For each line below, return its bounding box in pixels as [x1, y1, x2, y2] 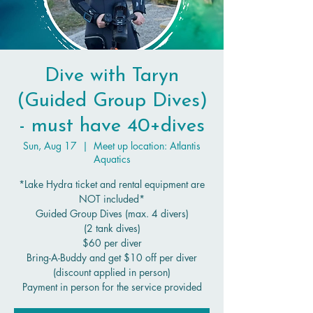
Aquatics [93, 152, 131, 166]
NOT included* [79, 192, 145, 205]
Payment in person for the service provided [22, 280, 202, 293]
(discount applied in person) [53, 265, 170, 279]
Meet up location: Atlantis [94, 139, 201, 152]
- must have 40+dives [19, 117, 205, 136]
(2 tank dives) [83, 221, 140, 235]
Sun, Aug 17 [23, 139, 77, 152]
